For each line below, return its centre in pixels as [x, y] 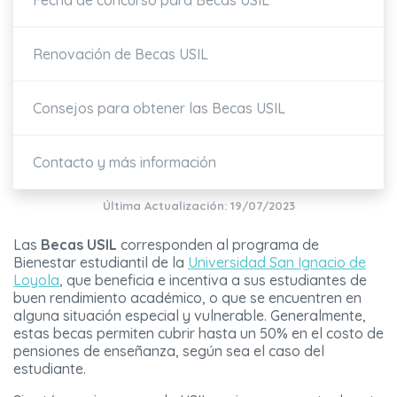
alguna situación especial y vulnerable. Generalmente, [190, 316]
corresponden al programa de [218, 245]
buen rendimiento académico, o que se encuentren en [187, 298]
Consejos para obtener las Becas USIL [159, 109]
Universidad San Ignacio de [277, 263]
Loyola [36, 280]
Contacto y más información [125, 163]
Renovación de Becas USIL [121, 54]
